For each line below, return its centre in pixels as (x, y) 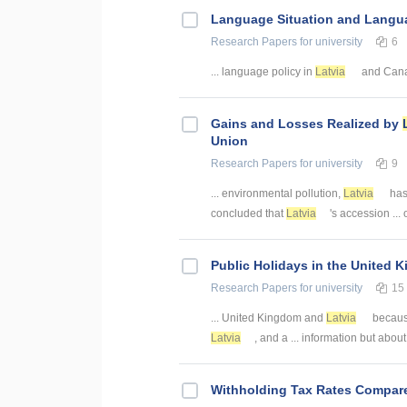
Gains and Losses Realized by (307, 123)
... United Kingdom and (268, 318)
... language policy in (263, 71)
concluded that (248, 213)
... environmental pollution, (277, 193)
